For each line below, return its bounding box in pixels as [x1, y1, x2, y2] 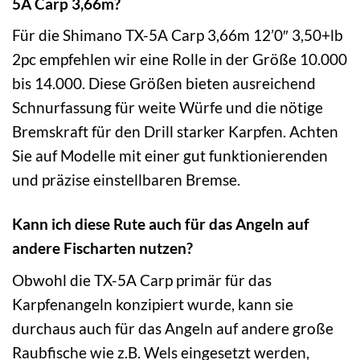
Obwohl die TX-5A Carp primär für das [12, 271, 272, 289]
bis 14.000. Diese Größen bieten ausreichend [12, 74, 316, 93]
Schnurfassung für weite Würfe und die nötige [12, 98, 323, 117]
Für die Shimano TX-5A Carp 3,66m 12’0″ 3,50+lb [12, 26, 343, 45]
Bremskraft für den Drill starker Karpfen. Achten [12, 122, 338, 141]
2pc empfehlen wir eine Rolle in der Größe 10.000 [12, 50, 347, 69]
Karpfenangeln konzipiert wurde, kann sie [12, 295, 293, 313]
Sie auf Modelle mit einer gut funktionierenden [12, 146, 328, 166]
